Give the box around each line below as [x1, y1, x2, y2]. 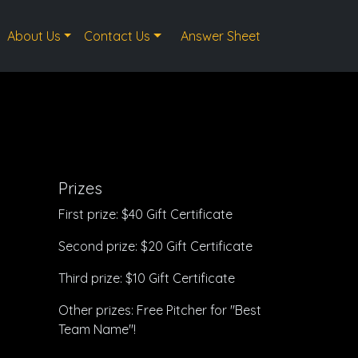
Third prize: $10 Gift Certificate [58, 270, 235, 286]
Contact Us [84, 28, 151, 44]
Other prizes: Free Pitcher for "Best [58, 302, 261, 318]
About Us [6, 28, 61, 44]
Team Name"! [58, 321, 136, 337]
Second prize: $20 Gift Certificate [58, 238, 253, 254]
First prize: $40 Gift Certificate [58, 206, 233, 222]
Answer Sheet [181, 28, 261, 44]
